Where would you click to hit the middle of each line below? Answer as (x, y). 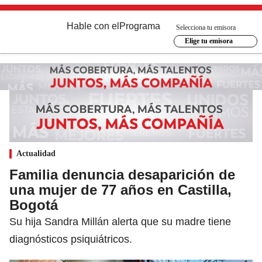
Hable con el (93, 26)
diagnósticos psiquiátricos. (71, 239)
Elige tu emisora (208, 41)
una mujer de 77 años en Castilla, (120, 189)
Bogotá (34, 205)
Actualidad (36, 153)
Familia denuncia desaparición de (122, 174)
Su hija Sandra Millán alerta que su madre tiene (120, 221)
